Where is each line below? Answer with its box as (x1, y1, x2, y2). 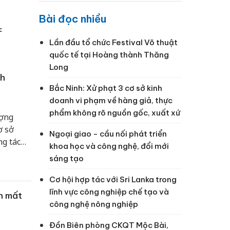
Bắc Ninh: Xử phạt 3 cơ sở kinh (49, 83, 162, 93)
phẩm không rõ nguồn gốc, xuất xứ (49, 107, 180, 118)
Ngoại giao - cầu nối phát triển (49, 128, 167, 139)
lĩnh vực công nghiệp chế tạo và (49, 186, 169, 197)
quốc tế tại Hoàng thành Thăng (49, 49, 169, 60)
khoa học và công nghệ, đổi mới (49, 141, 169, 151)
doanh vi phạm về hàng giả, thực (49, 95, 172, 105)
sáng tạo (49, 153, 84, 163)
